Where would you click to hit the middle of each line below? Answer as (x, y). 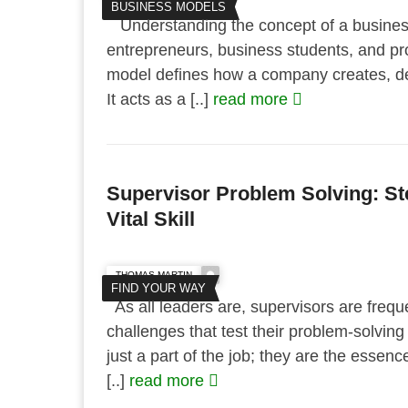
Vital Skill (151, 219)
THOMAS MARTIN (154, 275)
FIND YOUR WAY (158, 288)
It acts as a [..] (160, 99)
